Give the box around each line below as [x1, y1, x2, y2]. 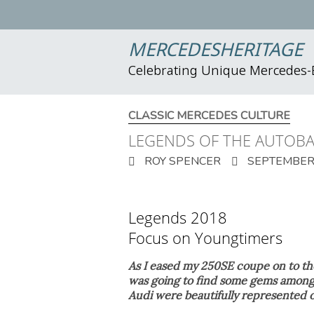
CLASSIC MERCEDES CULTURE [128, 108, 290, 123]
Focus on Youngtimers [128, 227, 282, 248]
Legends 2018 [128, 207, 227, 228]
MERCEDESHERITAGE [128, 39, 303, 63]
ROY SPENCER [142, 153, 221, 169]
